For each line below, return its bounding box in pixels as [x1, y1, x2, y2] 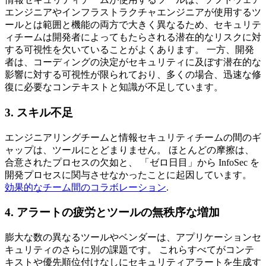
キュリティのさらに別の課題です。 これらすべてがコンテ [5, 245, 254, 255]
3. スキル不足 [5, 106, 73, 119]
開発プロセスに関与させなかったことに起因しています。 [5, 169, 252, 180]
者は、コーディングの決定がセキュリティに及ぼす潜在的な [5, 57, 261, 68]
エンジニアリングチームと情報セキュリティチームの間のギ [5, 132, 261, 142]
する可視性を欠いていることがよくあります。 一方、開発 [5, 45, 254, 55]
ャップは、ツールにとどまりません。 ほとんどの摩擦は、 [5, 144, 254, 155]
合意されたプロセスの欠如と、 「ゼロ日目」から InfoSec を [5, 157, 259, 167]
